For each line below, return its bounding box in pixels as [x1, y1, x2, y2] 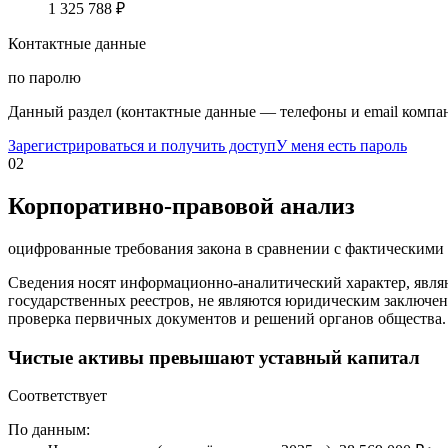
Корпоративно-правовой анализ [8, 193, 355, 220]
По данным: [8, 421, 90, 439]
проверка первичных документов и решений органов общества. [8, 309, 446, 327]
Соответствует [8, 387, 107, 405]
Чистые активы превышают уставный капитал [8, 346, 420, 368]
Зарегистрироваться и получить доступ [8, 137, 276, 155]
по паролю [8, 69, 81, 87]
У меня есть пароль [276, 137, 407, 155]
